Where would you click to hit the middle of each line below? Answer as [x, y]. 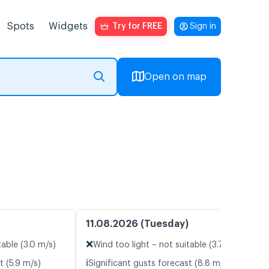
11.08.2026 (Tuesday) [137, 224]
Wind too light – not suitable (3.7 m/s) [168, 245]
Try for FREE [137, 26]
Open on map [175, 77]
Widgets [68, 26]
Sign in [203, 26]
